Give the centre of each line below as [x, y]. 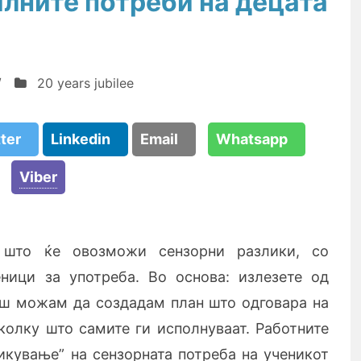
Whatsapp [257, 139]
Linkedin [85, 139]
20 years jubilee [85, 83]
